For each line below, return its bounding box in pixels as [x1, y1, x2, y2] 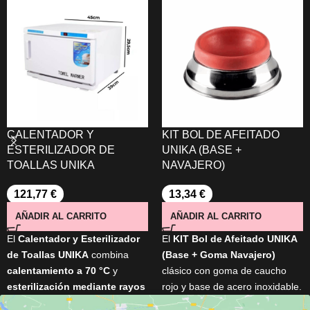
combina [89, 249, 129, 260]
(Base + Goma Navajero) [162, 249, 275, 260]
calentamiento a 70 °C [7, 265, 110, 276]
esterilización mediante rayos [7, 281, 145, 292]
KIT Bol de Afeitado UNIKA [170, 233, 297, 244]
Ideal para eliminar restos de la [162, 297, 298, 308]
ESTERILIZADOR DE [7, 144, 115, 156]
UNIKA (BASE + [162, 144, 241, 156]
